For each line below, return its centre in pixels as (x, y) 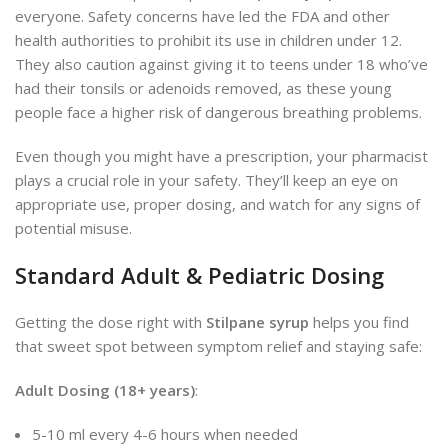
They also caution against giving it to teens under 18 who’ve (221, 63)
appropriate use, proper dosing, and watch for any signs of (217, 203)
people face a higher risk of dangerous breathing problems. (218, 111)
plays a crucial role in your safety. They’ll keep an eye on (206, 179)
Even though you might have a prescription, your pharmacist (221, 155)
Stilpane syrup (257, 321)
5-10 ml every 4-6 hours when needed (165, 433)
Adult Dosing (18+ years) (105, 389)
